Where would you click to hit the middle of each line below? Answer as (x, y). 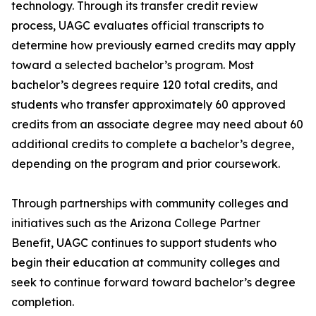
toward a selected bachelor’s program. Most (133, 65)
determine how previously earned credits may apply (153, 45)
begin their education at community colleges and (146, 262)
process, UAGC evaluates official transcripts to (138, 25)
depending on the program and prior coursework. (146, 164)
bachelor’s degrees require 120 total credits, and (145, 85)
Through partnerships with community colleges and (150, 203)
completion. (43, 302)
